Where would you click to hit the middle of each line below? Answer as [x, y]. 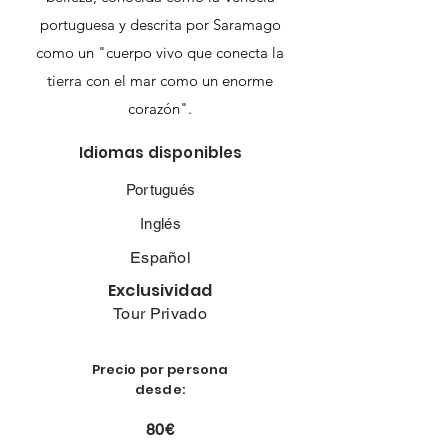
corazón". [160, 108]
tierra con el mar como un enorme [160, 80]
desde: [160, 389]
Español [160, 257]
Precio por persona [160, 369]
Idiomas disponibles [160, 152]
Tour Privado [160, 313]
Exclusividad [160, 290]
